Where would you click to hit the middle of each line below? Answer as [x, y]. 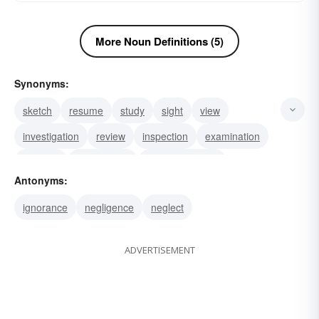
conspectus [185, 187]
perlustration [51, 187]
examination [232, 136]
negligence [109, 207]
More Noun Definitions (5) [159, 41]
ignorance [45, 207]
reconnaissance [182, 161]
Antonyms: [41, 180]
